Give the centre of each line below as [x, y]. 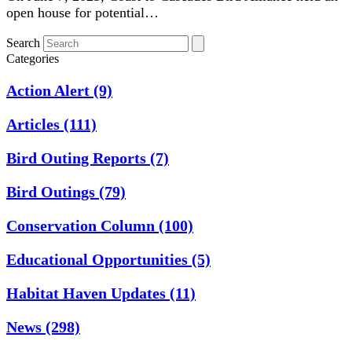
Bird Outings [53, 191]
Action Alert [50, 90]
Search [23, 42]
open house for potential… [82, 12]
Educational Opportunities [99, 259]
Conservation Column [82, 225]
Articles [35, 124]
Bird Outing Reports [78, 158]
